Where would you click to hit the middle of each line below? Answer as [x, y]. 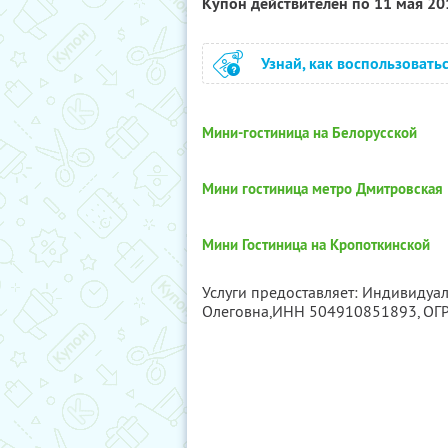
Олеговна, [237, 311]
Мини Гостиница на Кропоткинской [316, 244]
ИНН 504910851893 [344, 311]
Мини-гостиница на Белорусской [309, 132]
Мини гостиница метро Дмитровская [322, 188]
